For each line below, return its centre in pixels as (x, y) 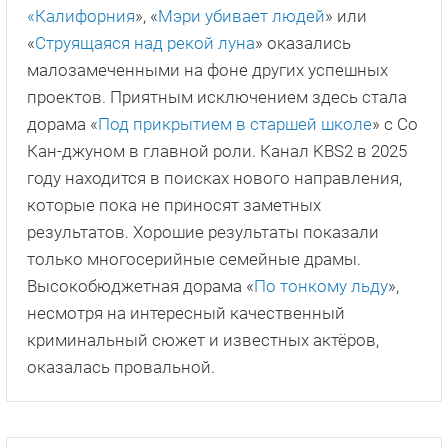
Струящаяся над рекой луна (145, 42)
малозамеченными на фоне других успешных (207, 69)
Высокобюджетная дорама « (140, 285)
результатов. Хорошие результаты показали (203, 231)
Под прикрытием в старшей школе (235, 123)
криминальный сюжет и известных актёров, (203, 339)
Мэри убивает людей (241, 15)
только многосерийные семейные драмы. (194, 258)
